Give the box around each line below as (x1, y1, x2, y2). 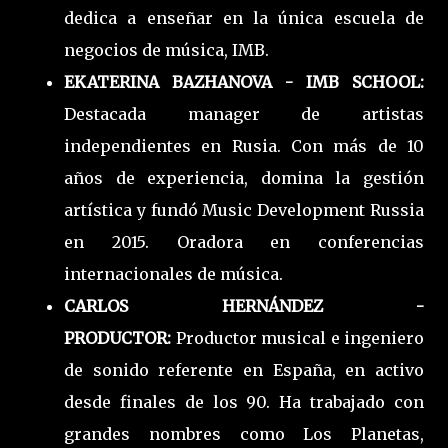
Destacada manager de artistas (64, 103, 424, 124)
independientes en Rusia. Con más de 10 (64, 135, 424, 156)
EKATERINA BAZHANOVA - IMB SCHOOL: (64, 71, 424, 92)
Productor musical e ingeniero (175, 327, 424, 348)
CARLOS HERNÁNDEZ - (64, 295, 424, 316)
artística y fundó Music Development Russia (64, 199, 424, 220)
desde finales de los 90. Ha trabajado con (64, 391, 424, 412)
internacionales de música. (64, 263, 283, 284)
